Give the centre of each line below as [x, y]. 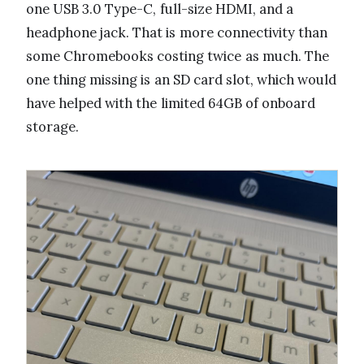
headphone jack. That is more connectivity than [177, 33]
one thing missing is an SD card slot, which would [182, 80]
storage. [52, 127]
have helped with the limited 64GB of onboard [171, 104]
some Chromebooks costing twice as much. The [178, 56]
